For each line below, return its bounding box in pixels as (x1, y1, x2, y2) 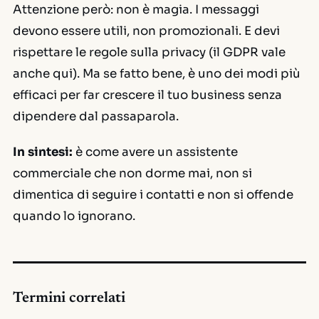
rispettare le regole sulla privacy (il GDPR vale (13, 45, 286, 60)
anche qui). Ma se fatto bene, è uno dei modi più (13, 66, 300, 81)
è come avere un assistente (73, 145, 238, 159)
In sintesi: (13, 145, 73, 159)
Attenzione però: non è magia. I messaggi (13, 2, 259, 17)
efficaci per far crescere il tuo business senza (13, 88, 282, 103)
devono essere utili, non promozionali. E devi (13, 23, 280, 38)
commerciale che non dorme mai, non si (13, 166, 252, 181)
